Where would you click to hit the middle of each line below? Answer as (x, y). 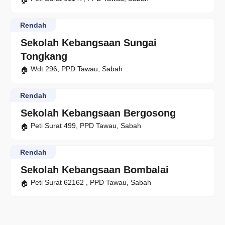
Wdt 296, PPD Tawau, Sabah (77, 69)
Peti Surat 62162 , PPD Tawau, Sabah (91, 183)
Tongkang (44, 57)
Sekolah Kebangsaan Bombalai (95, 170)
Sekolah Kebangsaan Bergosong (98, 113)
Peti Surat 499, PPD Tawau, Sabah (86, 126)
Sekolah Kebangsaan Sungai (89, 43)
